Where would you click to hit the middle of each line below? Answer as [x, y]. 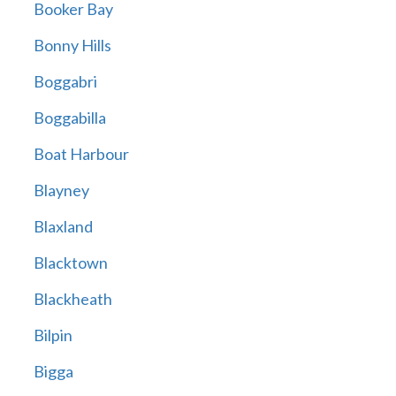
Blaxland [63, 227]
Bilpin [53, 335]
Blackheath [72, 299]
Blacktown [70, 263]
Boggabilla [69, 118]
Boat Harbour [81, 154]
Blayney [61, 190]
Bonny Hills [72, 46]
